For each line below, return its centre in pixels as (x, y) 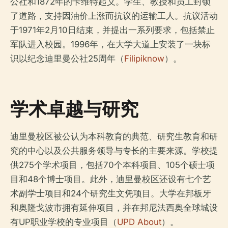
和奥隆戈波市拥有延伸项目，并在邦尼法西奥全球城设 (114, 208)
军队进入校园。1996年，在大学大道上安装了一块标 (110, 45)
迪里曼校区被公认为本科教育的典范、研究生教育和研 (114, 137)
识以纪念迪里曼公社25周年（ (67, 59)
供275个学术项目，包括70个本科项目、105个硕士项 (112, 165)
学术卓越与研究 (74, 109)
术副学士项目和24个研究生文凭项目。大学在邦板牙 (111, 194)
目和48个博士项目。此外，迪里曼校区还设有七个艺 (111, 179)
